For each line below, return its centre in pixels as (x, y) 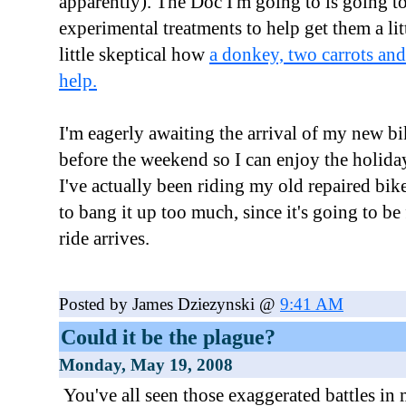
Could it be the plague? (168, 337)
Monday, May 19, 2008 (146, 365)
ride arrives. (104, 238)
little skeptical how (134, 54)
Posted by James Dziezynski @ (169, 304)
